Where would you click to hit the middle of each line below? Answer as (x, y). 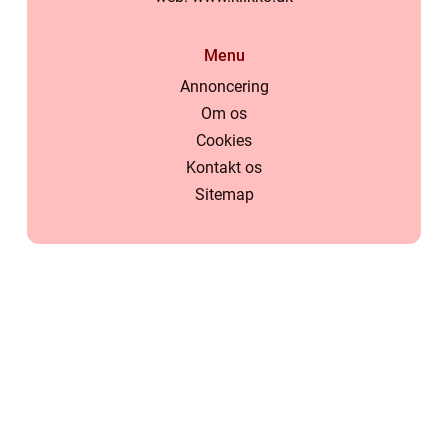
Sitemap (224, 195)
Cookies (224, 141)
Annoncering (224, 87)
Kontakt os (224, 168)
